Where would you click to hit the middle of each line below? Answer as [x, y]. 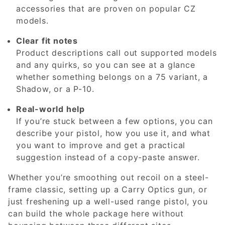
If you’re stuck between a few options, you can [115, 121]
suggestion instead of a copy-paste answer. [108, 157]
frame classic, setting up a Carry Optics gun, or [108, 189]
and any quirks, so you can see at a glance [106, 65]
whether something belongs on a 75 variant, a [112, 77]
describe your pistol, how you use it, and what [113, 133]
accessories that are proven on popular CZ [106, 8]
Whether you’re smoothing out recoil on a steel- [108, 177]
